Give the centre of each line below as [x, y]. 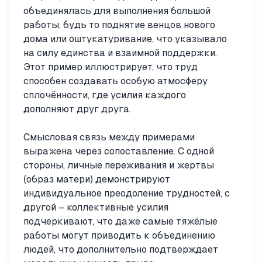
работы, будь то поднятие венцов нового [119, 25]
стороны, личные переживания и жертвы [119, 165]
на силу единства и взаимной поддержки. [120, 53]
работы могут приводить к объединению [119, 235]
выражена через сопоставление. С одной [119, 151]
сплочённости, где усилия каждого [105, 95]
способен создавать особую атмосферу [116, 81]
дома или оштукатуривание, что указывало [125, 39]
